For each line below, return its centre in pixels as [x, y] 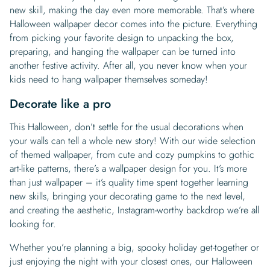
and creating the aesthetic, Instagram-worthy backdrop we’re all [134, 210]
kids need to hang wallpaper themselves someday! [109, 79]
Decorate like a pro [60, 104]
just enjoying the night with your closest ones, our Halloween [131, 261]
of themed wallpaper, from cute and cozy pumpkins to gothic [132, 154]
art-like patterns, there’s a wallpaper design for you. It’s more [128, 168]
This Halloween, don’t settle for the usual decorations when [127, 127]
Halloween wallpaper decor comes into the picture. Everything [133, 24]
